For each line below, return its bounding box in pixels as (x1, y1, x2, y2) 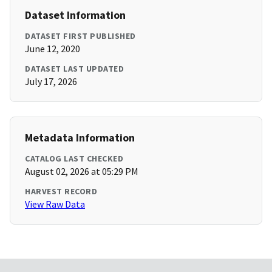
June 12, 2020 (25, 42, 80, 55)
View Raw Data (25, 198, 85, 211)
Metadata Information (25, 131, 135, 145)
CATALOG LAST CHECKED (25, 153, 123, 165)
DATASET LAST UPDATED (25, 63, 124, 75)
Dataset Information (25, 8, 126, 22)
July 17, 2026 (25, 75, 77, 88)
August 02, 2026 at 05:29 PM (25, 165, 138, 178)
